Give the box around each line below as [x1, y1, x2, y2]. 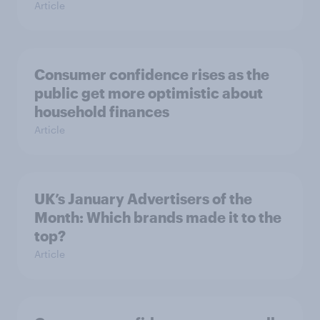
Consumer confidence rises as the [34, 66, 269, 83]
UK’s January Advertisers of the [34, 190, 252, 207]
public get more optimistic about [34, 84, 263, 101]
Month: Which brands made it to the [34, 209, 281, 226]
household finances [34, 103, 169, 120]
